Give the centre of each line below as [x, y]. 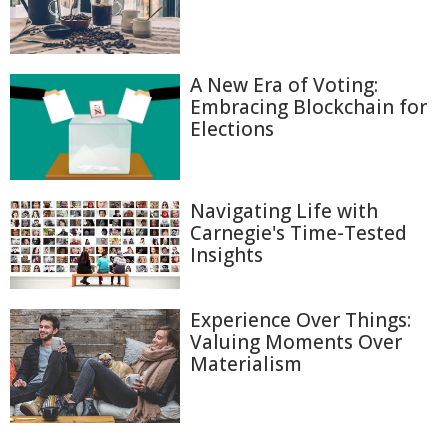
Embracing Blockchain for [308, 107]
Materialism [246, 364]
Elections [232, 129]
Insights [226, 255]
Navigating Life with [284, 211]
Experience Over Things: [300, 320]
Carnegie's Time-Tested [298, 233]
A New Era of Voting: [284, 85]
